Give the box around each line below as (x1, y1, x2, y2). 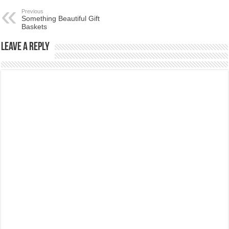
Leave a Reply (1, 41, 50, 53)
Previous (21, 8, 44, 14)
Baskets (21, 22, 48, 31)
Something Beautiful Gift (21, 14, 100, 22)
